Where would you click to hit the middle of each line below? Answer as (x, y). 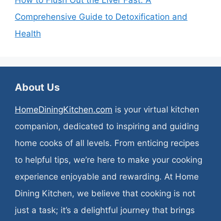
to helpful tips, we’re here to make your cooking (109, 160)
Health (28, 33)
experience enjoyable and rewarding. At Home (107, 176)
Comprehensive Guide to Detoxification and (101, 17)
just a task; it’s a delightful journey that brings (105, 210)
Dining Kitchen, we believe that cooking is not (105, 193)
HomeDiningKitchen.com (64, 109)
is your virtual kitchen (156, 109)
